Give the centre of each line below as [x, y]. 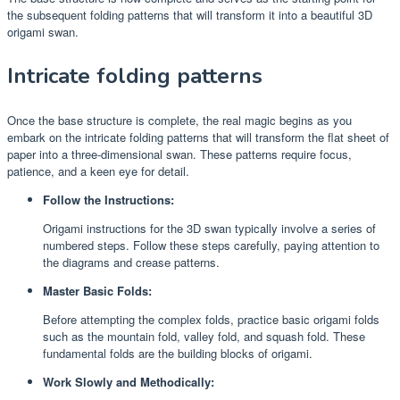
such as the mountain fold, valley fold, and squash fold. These [204, 336]
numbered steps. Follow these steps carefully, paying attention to [211, 245]
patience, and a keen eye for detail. [98, 171]
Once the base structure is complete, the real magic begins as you [179, 120]
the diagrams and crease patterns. [131, 262]
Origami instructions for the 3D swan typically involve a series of [209, 228]
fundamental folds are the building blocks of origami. [178, 353]
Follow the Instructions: [108, 199]
